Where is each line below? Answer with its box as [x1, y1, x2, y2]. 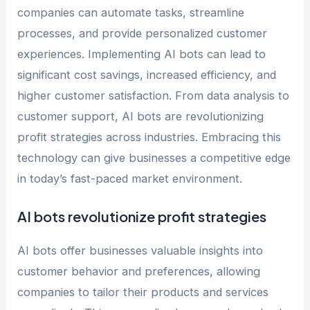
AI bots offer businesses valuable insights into [17, 243, 264, 257]
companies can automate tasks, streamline [17, 5, 245, 19]
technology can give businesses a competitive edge [17, 150, 291, 165]
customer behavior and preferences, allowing [17, 264, 261, 278]
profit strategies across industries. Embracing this [17, 129, 282, 144]
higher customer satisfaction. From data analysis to [17, 88, 290, 102]
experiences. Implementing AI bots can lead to [17, 46, 266, 61]
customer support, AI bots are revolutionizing [17, 109, 264, 123]
